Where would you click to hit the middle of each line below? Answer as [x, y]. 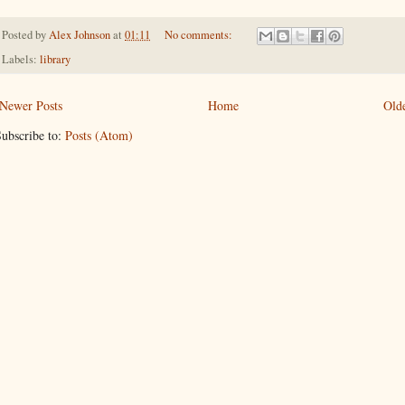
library [55, 60]
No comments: [199, 34]
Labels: [21, 60]
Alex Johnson [80, 34]
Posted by [25, 34]
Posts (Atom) [99, 136]
